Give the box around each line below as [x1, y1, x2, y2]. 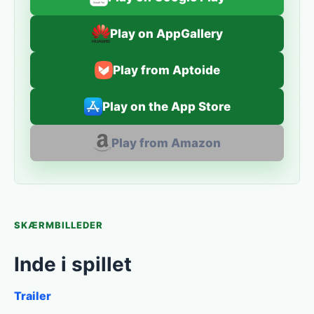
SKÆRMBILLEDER [14, 219, 104, 231]
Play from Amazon [111, 136, 221, 150]
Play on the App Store [102, 100, 231, 114]
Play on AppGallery [109, 27, 223, 41]
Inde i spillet [14, 252, 132, 276]
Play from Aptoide [112, 63, 220, 77]
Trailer [14, 289, 51, 303]
